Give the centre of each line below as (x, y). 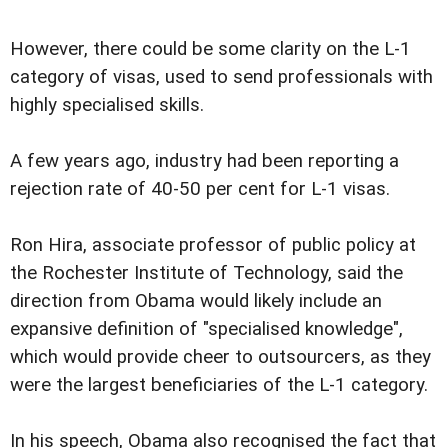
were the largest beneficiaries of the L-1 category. (219, 384)
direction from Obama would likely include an (196, 300)
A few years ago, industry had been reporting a (204, 160)
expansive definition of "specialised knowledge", (206, 328)
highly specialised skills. (107, 104)
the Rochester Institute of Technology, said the (206, 272)
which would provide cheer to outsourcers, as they (220, 356)
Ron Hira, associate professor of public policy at (213, 244)
